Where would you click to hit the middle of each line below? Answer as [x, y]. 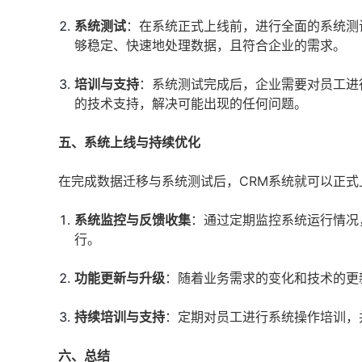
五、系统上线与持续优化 [129, 142]
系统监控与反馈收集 [133, 220]
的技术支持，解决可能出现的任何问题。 [191, 103]
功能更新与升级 [120, 278]
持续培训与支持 [120, 317]
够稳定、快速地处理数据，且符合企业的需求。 [210, 45]
